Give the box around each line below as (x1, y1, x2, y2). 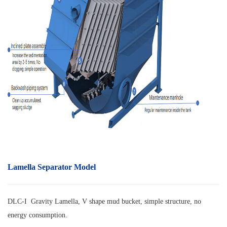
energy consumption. (8, 211, 67, 219)
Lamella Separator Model (8, 163, 96, 172)
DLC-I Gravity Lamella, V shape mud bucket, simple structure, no (8, 198, 201, 206)
